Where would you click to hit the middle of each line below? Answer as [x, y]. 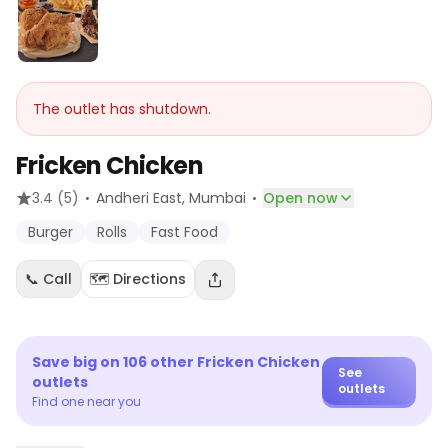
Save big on [77, 362]
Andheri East [139, 198]
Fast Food [184, 232]
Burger [50, 232]
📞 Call [48, 279]
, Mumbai [214, 198]
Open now [300, 198]
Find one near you [86, 401]
